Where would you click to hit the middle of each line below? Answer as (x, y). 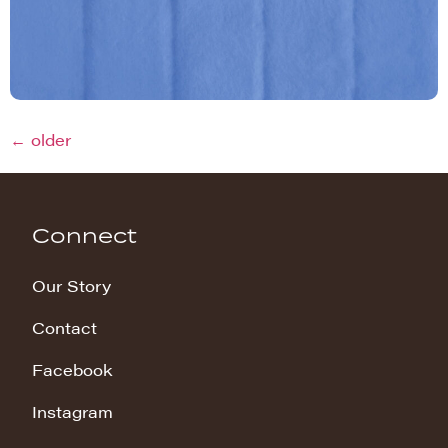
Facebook (72, 369)
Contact (64, 327)
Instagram (72, 411)
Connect (84, 235)
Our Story (71, 285)
